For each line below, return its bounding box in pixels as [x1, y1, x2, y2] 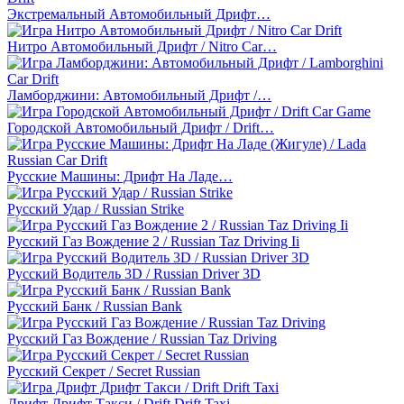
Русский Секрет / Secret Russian [7, 363, 200, 379]
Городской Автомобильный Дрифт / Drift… [7, 119, 274, 135]
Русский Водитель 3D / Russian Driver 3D [7, 265, 261, 281]
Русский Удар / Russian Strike [7, 200, 184, 216]
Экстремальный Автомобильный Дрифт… [7, 5, 271, 22]
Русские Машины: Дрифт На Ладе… [7, 168, 233, 184]
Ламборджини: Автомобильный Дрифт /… [7, 87, 271, 103]
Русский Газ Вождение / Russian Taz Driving [7, 330, 277, 346]
